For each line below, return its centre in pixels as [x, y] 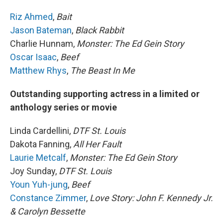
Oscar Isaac [33, 57]
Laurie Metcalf [38, 157]
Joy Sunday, [33, 171]
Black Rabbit [99, 30]
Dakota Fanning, [41, 144]
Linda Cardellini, [40, 130]
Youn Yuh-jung [39, 184]
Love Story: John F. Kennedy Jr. [151, 198]
